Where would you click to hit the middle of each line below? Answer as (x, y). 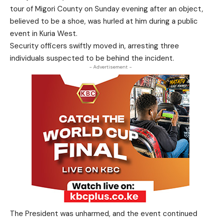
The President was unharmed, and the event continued (104, 214)
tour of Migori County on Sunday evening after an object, (107, 9)
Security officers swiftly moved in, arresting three (94, 46)
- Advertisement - (110, 67)
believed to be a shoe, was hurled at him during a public (104, 21)
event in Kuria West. (44, 34)
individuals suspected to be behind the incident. (92, 58)
